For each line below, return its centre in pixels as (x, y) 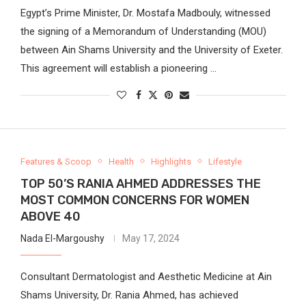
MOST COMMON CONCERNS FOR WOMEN (135, 200)
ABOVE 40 (50, 216)
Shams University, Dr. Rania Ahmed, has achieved (129, 295)
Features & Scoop (56, 161)
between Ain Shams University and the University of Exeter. (151, 50)
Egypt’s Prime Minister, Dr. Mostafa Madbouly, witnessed (145, 13)
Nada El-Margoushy (62, 238)
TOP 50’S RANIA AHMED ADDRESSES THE (140, 183)
